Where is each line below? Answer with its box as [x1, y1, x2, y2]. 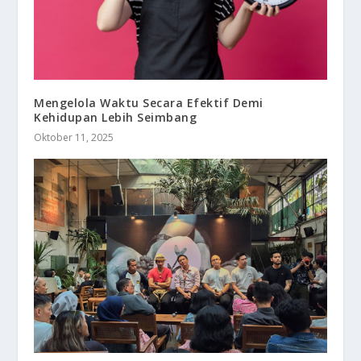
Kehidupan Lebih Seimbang [34, 110, 197, 126]
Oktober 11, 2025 [34, 131, 114, 145]
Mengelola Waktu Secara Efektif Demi [34, 95, 263, 111]
